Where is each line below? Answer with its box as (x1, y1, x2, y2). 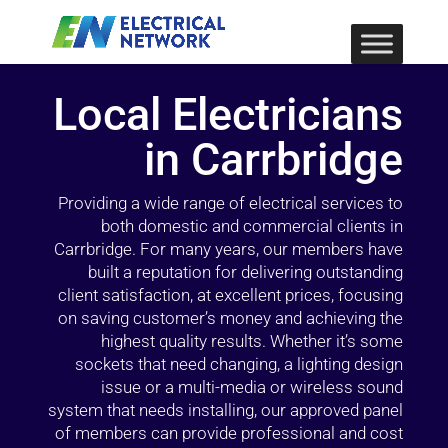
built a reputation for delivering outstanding (88, 262, 404, 282)
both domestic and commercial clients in (101, 216, 404, 236)
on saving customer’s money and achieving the (58, 308, 404, 328)
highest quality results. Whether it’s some (101, 331, 404, 351)
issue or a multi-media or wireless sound (101, 377, 404, 397)
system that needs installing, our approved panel (48, 400, 404, 420)
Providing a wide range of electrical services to (58, 193, 404, 213)
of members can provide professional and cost (55, 423, 404, 443)
